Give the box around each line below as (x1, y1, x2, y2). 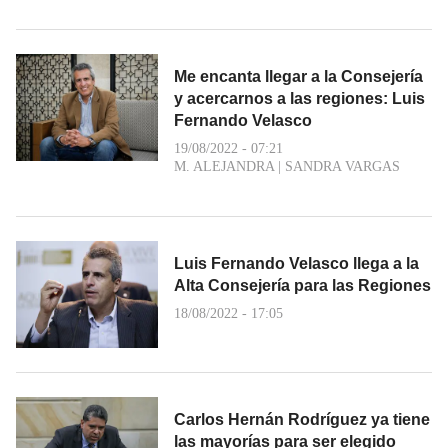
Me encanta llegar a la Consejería (174, 68, 423, 85)
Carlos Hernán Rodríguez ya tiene (174, 410, 430, 428)
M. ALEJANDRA (174, 159, 274, 174)
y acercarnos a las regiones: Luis (174, 90, 425, 107)
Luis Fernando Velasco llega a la (174, 255, 419, 272)
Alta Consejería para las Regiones (174, 277, 431, 294)
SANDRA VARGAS (285, 159, 400, 174)
